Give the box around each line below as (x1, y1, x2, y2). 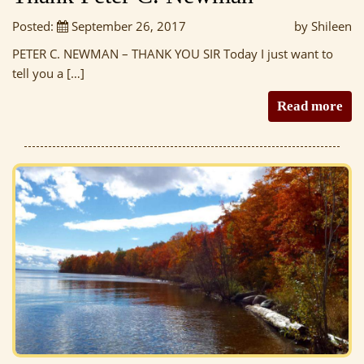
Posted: (12, 18, 57, 35)
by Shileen (294, 18, 352, 35)
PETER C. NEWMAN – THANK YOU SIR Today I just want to (12, 45, 333, 63)
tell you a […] (12, 65, 84, 82)
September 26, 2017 (68, 18, 186, 35)
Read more (277, 98, 343, 115)
